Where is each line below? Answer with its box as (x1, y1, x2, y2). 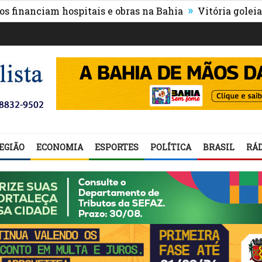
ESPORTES (95, 142, 139, 153)
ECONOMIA (36, 142, 83, 153)
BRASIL (203, 142, 235, 153)
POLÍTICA (150, 142, 191, 153)
